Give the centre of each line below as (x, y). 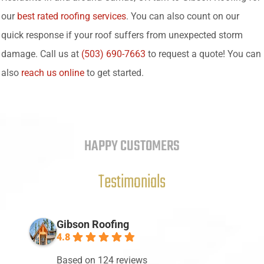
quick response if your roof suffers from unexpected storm (122, 35)
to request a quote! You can (203, 54)
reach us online (53, 72)
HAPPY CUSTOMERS (132, 147)
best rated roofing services (72, 16)
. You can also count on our (183, 16)
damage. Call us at (41, 54)
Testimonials (132, 183)
